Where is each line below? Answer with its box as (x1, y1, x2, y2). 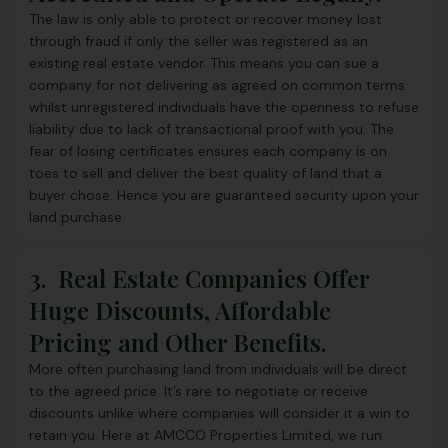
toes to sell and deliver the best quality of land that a (29, 164, 382, 182)
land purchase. (29, 208, 125, 226)
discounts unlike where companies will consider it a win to (29, 404, 410, 422)
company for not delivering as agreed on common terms (29, 76, 405, 94)
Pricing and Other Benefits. (29, 326, 326, 358)
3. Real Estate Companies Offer (29, 262, 369, 294)
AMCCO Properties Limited (154, 426, 331, 444)
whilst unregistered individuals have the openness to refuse (29, 98, 419, 116)
